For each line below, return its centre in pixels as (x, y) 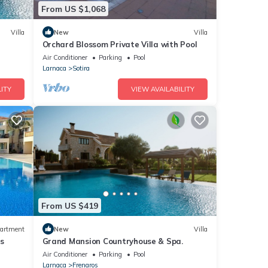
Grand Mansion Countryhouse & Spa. (112, 241)
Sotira (81, 68)
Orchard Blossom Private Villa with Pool (120, 45)
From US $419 (69, 205)
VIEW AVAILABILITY (163, 89)
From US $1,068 (73, 9)
